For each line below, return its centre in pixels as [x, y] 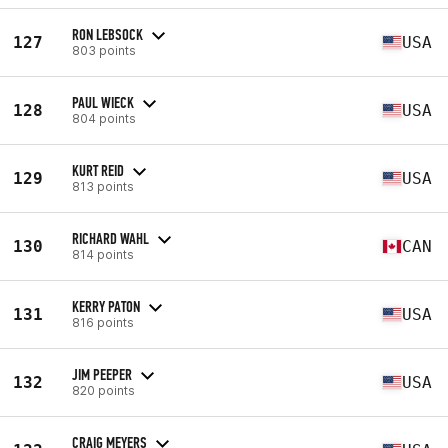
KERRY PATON [106, 306]
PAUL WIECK [103, 102]
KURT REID [98, 170]
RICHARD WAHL [110, 238]
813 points [103, 186]
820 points [103, 390]
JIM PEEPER [102, 374]
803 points [104, 50]
